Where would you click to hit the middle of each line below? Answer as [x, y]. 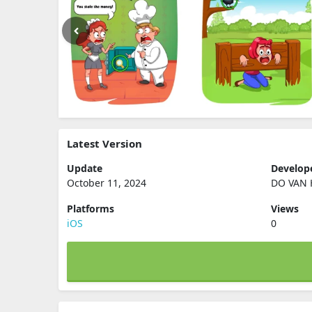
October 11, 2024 [107, 183]
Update [85, 168]
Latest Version [104, 143]
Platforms [91, 209]
